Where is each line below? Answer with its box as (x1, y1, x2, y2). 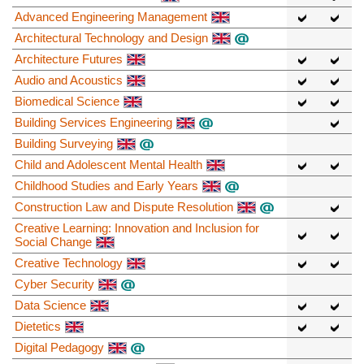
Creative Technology (15, 255, 123, 270)
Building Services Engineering (15, 115, 172, 129)
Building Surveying (15, 136, 113, 150)
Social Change (15, 234, 92, 249)
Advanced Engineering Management (15, 9, 207, 24)
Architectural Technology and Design (15, 30, 208, 45)
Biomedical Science (15, 93, 119, 108)
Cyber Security (15, 276, 94, 291)
